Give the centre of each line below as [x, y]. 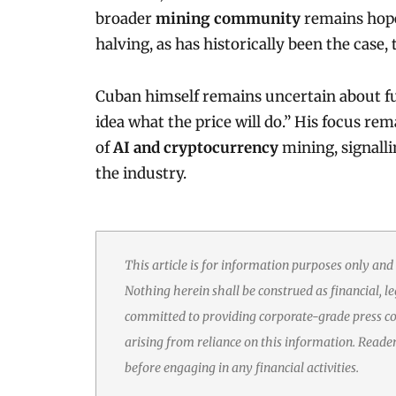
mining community [229, 18]
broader [125, 18]
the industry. [141, 173]
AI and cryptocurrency [197, 147]
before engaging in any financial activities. [241, 367]
